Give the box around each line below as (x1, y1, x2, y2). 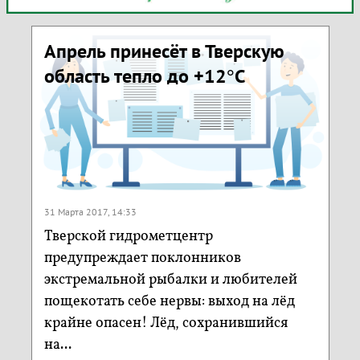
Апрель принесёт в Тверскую (43, 39, 284, 64)
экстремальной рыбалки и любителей (43, 269, 297, 290)
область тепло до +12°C (43, 63, 245, 89)
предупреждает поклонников (43, 247, 241, 268)
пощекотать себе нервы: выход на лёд (43, 291, 295, 312)
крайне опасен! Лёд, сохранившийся (43, 313, 288, 333)
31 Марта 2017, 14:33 (43, 205, 137, 218)
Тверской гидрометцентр (43, 226, 213, 247)
